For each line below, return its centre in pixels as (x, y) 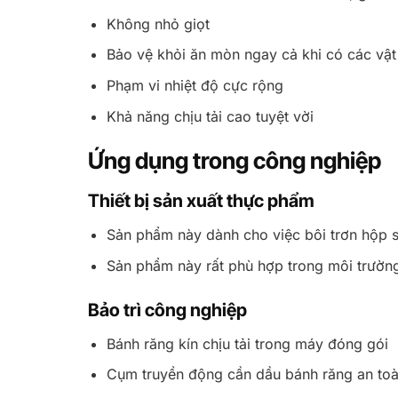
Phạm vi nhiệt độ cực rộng (195, 85)
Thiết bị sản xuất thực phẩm (201, 201)
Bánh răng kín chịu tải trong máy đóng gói (247, 343)
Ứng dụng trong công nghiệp (234, 161)
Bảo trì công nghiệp (167, 310)
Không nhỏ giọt (158, 24)
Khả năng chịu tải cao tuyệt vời (210, 116)
